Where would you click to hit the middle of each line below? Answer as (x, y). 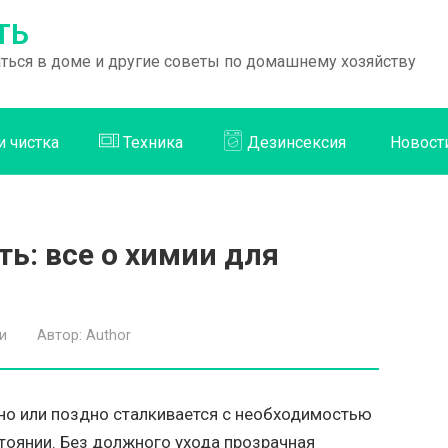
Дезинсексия (296, 142)
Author (108, 335)
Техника (153, 142)
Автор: (59, 335)
